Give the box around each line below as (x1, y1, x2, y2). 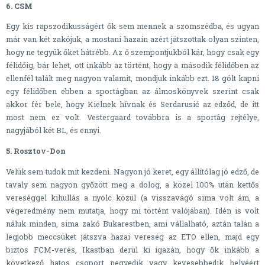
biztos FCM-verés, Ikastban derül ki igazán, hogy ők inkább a (6, 244, 259, 254)
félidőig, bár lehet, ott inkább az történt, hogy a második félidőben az (6, 60, 259, 70)
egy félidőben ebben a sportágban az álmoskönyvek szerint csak (6, 86, 259, 96)
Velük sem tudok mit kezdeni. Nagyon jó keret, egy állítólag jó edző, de (6, 166, 259, 176)
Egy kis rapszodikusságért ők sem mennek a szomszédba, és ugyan (6, 21, 259, 31)
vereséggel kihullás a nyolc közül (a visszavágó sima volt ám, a (6, 192, 259, 202)
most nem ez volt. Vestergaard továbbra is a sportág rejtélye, (6, 112, 259, 122)
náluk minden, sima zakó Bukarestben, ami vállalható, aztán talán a (6, 218, 259, 228)
